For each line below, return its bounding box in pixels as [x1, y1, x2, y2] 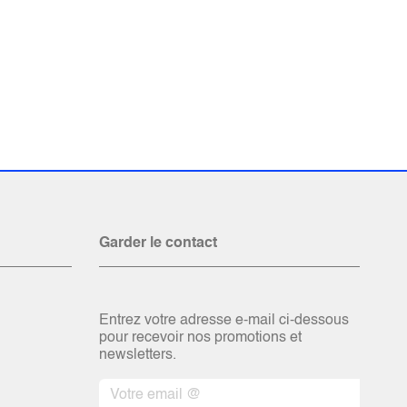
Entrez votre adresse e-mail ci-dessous [98, 313, 349, 328]
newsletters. [98, 348, 176, 362]
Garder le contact [98, 236, 217, 251]
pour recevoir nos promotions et [98, 331, 302, 345]
